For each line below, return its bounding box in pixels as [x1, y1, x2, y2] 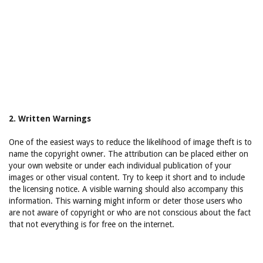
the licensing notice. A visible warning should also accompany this [9, 184, 243, 194]
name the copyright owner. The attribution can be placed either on [9, 149, 248, 159]
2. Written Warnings [9, 114, 91, 123]
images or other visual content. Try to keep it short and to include [9, 173, 245, 182]
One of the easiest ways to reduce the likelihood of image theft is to [9, 137, 252, 147]
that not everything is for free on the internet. [9, 220, 174, 229]
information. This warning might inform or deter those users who [9, 196, 242, 205]
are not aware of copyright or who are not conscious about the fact [9, 208, 251, 217]
